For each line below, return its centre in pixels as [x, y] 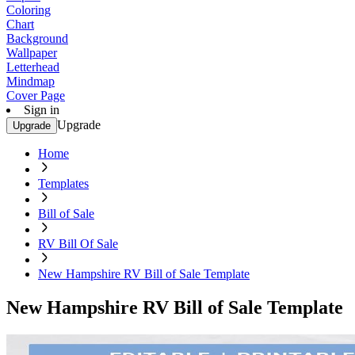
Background [37, 38]
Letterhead [33, 67]
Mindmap [31, 81]
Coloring [29, 10]
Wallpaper [32, 53]
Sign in [42, 110]
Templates [63, 183]
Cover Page [36, 95]
